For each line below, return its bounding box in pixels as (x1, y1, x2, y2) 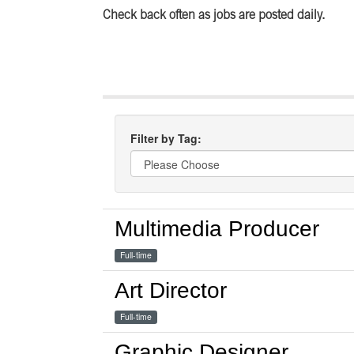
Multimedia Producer (114, 217, 319, 241)
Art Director (114, 278, 227, 303)
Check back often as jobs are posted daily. (102, 9, 325, 22)
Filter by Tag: (130, 130, 201, 146)
